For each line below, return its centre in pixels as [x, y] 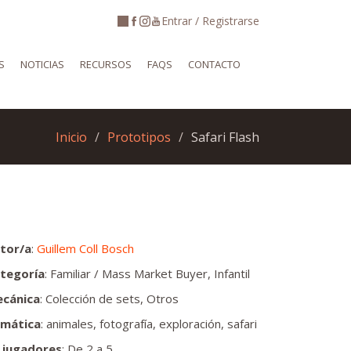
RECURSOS [106, 64]
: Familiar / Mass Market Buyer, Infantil [147, 273]
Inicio [71, 137]
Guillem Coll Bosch [85, 248]
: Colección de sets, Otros [109, 299]
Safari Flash [225, 137]
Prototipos [139, 137]
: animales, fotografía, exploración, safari [149, 324]
